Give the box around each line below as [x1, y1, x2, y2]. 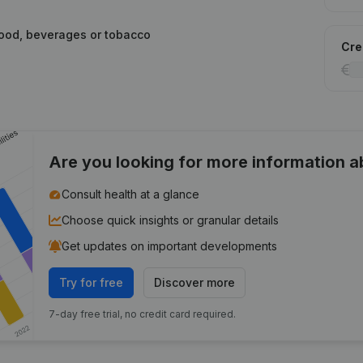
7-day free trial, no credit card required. [49, 308, 237, 320]
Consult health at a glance [62, 187, 200, 201]
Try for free [59, 275, 124, 289]
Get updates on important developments [62, 239, 278, 253]
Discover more [154, 275, 236, 289]
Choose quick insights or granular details [62, 213, 280, 227]
